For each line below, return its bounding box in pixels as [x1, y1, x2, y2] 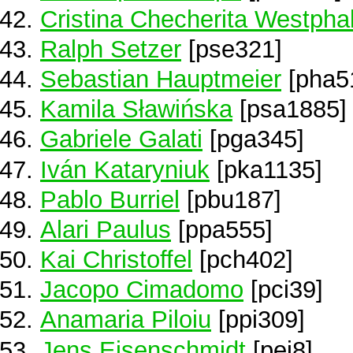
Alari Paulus [40, 215, 171, 243]
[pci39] [243, 276, 323, 303]
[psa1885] [232, 95, 347, 123]
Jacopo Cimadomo [40, 276, 243, 303]
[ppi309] [211, 306, 305, 333]
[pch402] [192, 246, 293, 273]
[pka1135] [210, 155, 322, 183]
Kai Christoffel [40, 246, 192, 273]
